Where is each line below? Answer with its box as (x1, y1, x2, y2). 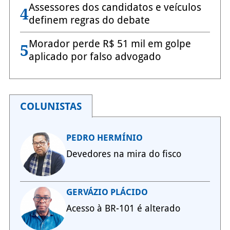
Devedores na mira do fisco (66, 148, 181, 160)
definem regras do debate (28, 14, 150, 27)
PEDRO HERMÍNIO (66, 132, 143, 143)
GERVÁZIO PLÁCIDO (66, 187, 148, 198)
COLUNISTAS (20, 100, 82, 113)
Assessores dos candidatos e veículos (28, 1, 201, 14)
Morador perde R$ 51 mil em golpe (28, 37, 191, 50)
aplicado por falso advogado (28, 50, 161, 63)
